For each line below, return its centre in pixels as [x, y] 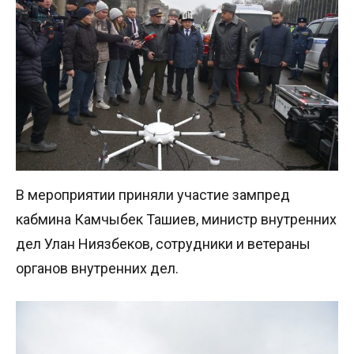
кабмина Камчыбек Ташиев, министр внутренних [176, 220]
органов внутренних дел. [97, 269]
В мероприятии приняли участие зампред [153, 195]
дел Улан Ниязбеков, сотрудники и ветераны [163, 244]
